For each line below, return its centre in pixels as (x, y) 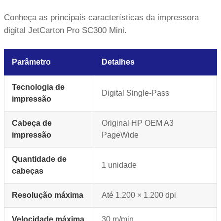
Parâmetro (31, 62)
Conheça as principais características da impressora (101, 18)
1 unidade (119, 165)
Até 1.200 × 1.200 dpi (139, 195)
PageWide (120, 135)
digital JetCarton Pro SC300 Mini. (65, 31)
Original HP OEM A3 (138, 123)
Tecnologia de (38, 87)
